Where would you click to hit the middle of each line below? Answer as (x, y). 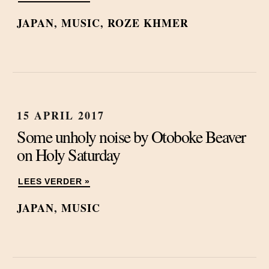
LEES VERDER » (54, 182)
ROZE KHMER (148, 23)
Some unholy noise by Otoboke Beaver (131, 136)
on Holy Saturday (68, 154)
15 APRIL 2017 (61, 115)
